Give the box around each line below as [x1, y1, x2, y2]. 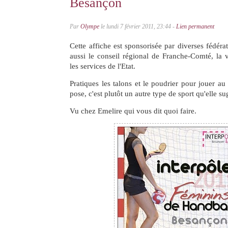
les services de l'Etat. [70, 62, 136, 71]
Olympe [80, 22, 100, 30]
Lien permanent [176, 22, 215, 30]
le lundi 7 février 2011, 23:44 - [99, 22, 177, 30]
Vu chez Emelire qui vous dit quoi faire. [70, 107, 197, 116]
